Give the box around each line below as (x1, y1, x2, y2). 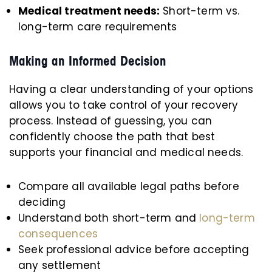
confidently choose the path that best (9, 129, 216, 144)
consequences (18, 226, 98, 241)
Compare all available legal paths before (18, 179, 239, 194)
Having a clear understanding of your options (9, 82, 254, 97)
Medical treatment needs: (18, 4, 160, 18)
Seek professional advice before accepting (18, 242, 249, 257)
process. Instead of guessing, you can (9, 114, 212, 128)
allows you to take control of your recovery (9, 98, 239, 112)
